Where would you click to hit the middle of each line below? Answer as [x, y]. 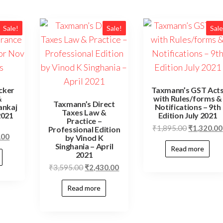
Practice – [84, 121]
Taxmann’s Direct [84, 104]
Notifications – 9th [188, 107]
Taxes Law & [84, 112]
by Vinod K [84, 138]
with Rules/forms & [188, 99]
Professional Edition [84, 129]
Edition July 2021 [188, 115]
